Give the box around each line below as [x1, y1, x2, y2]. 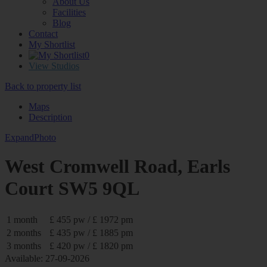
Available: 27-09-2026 [5, 253, 89, 263]
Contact [29, 28, 58, 39]
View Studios [29, 60, 79, 71]
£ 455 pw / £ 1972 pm [49, 214, 133, 225]
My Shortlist [29, 39, 75, 49]
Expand [5, 132, 34, 142]
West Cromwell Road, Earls [5, 156, 230, 178]
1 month [7, 214, 38, 225]
